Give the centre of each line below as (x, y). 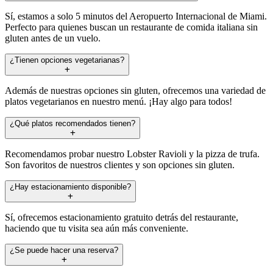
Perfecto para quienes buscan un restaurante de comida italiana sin (131, 27)
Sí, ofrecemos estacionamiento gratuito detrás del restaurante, (122, 217)
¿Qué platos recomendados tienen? (73, 123)
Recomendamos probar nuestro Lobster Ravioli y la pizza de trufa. (132, 154)
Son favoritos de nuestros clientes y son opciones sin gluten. (120, 165)
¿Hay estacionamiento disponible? (70, 186)
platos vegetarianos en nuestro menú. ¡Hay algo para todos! (119, 101)
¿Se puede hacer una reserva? (64, 250)
